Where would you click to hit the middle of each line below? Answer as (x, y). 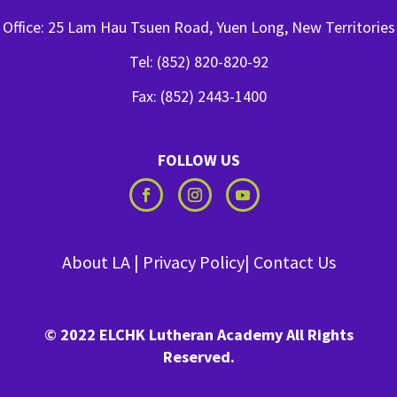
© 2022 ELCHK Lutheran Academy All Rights (198, 335)
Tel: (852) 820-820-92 (198, 62)
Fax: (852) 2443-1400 (198, 96)
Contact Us (294, 262)
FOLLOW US (198, 160)
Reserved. (198, 357)
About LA (96, 262)
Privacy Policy (193, 262)
